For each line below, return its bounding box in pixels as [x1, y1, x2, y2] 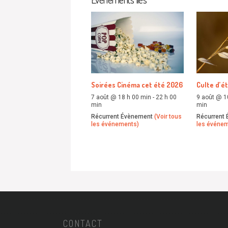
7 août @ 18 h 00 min [91, 94, 151, 101]
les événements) [91, 120, 139, 128]
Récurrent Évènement [91, 112, 154, 120]
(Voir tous [154, 112, 182, 120]
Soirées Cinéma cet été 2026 [91, 80, 183, 90]
